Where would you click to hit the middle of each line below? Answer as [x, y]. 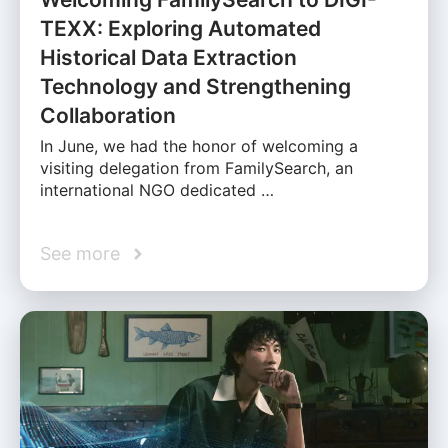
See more [80, 254]
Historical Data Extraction [168, 58]
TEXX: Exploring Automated [180, 29]
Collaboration [108, 116]
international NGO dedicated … [157, 190]
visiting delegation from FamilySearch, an [196, 168]
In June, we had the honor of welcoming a [199, 146]
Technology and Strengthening [195, 87]
